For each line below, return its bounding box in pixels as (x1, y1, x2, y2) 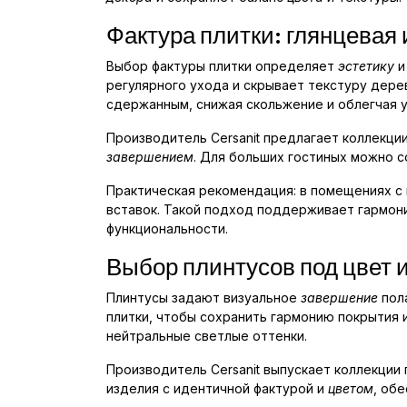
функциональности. (106, 221, 228, 237)
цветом (328, 381, 373, 397)
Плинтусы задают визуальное (106, 290, 301, 306)
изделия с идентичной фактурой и (106, 381, 328, 397)
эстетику (338, 58, 394, 74)
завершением (106, 149, 194, 165)
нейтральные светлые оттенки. (106, 328, 307, 344)
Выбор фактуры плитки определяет (106, 58, 338, 74)
